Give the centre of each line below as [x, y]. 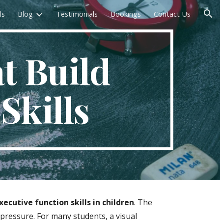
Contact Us [172, 14]
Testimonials [77, 14]
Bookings [126, 14]
